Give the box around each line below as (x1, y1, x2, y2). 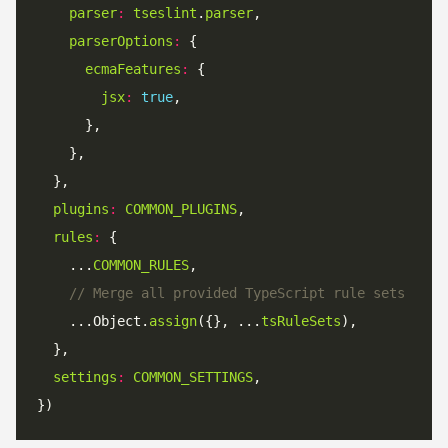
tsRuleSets (261, 313, 341, 330)
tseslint (133, 5, 197, 22)
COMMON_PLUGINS (125, 201, 237, 218)
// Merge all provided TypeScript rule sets (69, 285, 405, 302)
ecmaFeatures (85, 61, 181, 78)
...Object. (37, 313, 149, 330)
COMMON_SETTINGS (133, 369, 253, 386)
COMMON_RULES (93, 257, 189, 274)
